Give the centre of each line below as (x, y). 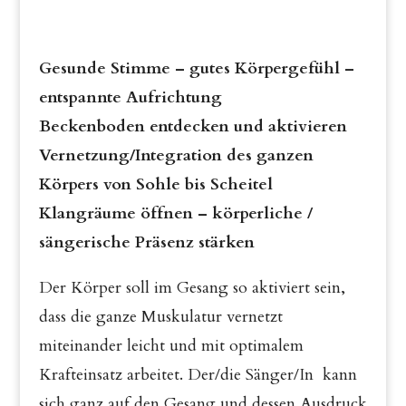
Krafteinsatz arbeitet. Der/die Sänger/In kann (198, 375)
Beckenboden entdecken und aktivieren (193, 126)
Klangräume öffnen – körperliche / (175, 213)
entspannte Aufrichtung (130, 97)
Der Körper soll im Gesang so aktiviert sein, (192, 288)
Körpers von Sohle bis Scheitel (155, 184)
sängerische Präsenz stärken (146, 242)
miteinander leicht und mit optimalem (171, 346)
